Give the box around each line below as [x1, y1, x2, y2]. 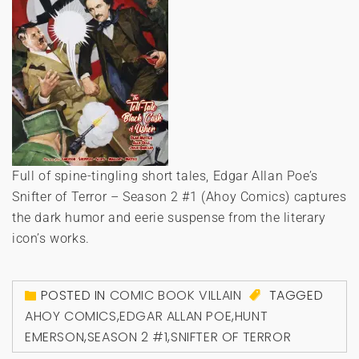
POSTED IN [40, 285, 110, 305]
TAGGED [265, 285, 324, 305]
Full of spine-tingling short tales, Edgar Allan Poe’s [12, 167, 318, 184]
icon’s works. [12, 230, 90, 246]
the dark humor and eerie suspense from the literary [12, 209, 326, 225]
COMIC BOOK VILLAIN [109, 285, 242, 305]
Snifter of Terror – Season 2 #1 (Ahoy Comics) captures [12, 188, 347, 204]
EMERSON [25, 328, 85, 347]
